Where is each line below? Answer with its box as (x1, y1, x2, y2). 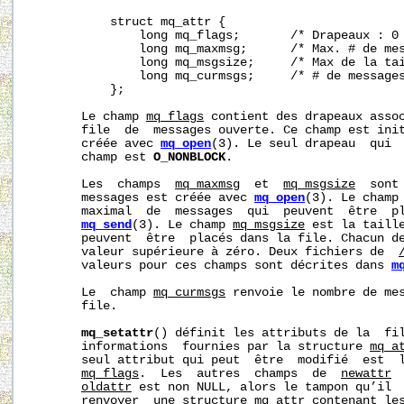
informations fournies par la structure (31, 340, 370, 354)
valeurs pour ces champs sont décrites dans (31, 259, 391, 273)
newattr (341, 367, 391, 381)
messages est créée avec (31, 191, 254, 206)
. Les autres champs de (139, 367, 341, 381)
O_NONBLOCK (153, 151, 225, 165)
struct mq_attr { (31, 15, 225, 30)
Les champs (31, 178, 175, 192)
